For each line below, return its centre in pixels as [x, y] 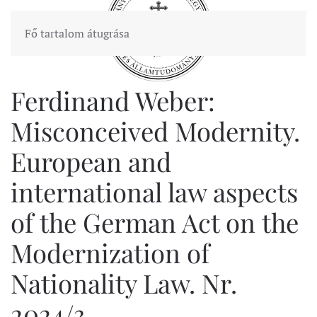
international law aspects [154, 191]
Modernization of [110, 252]
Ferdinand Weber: [113, 100]
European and [91, 161]
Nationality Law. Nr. [124, 283]
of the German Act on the [155, 222]
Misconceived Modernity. [155, 131]
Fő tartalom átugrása [77, 33]
